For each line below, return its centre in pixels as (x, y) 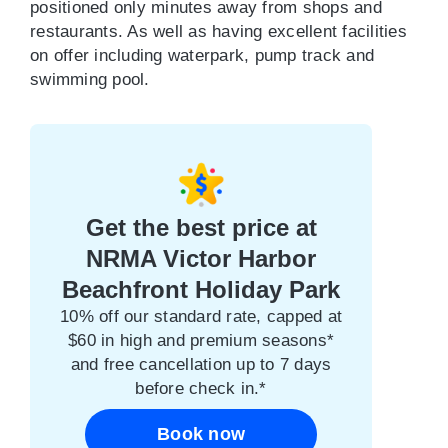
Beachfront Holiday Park (201, 289)
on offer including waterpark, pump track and (202, 55)
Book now (201, 434)
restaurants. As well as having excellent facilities (218, 31)
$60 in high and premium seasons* (201, 340)
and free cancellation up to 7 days (201, 364)
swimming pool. (90, 79)
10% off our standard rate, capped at (201, 316)
